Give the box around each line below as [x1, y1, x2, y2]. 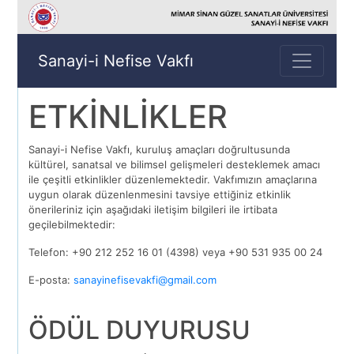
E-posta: [28, 273, 74, 287]
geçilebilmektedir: [28, 218, 116, 232]
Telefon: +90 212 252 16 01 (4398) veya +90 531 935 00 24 [28, 246, 323, 259]
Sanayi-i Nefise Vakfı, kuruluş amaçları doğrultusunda [28, 143, 291, 156]
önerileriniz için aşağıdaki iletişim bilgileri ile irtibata [28, 203, 278, 217]
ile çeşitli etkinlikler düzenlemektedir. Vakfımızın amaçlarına [28, 173, 318, 186]
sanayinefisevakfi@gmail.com [73, 273, 217, 287]
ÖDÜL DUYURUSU [28, 314, 251, 346]
